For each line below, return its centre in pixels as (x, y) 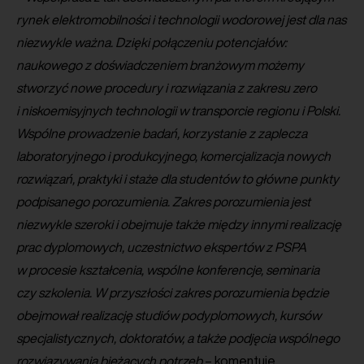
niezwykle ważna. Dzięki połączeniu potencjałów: (152, 43)
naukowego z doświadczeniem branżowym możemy (160, 65)
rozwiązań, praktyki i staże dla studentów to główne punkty (178, 179)
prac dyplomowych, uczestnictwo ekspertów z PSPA (161, 247)
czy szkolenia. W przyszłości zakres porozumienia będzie (173, 293)
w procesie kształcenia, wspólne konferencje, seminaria (168, 270)
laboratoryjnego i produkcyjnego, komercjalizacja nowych (173, 156)
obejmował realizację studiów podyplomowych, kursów (169, 316)
